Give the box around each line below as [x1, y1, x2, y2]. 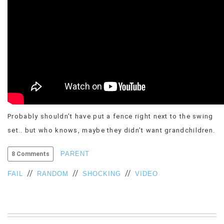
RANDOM [37, 170, 68, 177]
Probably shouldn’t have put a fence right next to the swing [7, 112, 213, 120]
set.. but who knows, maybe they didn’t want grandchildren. [7, 126, 215, 134]
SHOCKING [82, 170, 121, 177]
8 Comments [11, 150, 49, 157]
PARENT [60, 150, 89, 157]
